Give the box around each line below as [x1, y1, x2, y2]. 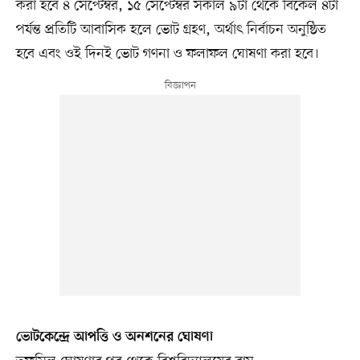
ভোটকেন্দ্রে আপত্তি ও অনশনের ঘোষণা [15, 329, 213, 346]
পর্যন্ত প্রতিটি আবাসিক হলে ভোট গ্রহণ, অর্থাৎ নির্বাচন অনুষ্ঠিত [15, 20, 326, 40]
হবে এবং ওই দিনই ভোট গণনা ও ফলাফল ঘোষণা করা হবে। [15, 44, 319, 64]
